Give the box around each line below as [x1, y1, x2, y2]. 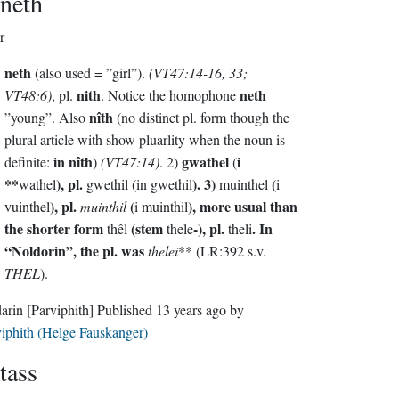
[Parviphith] [26, 300, 94, 319]
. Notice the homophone [100, 85, 240, 104]
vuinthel [4, 197, 50, 216]
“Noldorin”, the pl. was [4, 240, 148, 261]
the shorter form [4, 218, 107, 239]
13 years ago [155, 300, 226, 319]
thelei [147, 241, 178, 260]
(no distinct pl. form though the [112, 108, 289, 126]
